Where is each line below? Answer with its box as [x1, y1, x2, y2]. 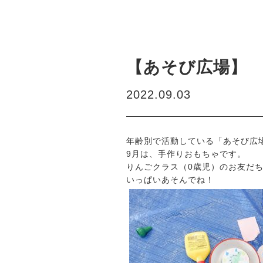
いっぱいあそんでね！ [126, 175, 214, 184]
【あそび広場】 [126, 58, 247, 76]
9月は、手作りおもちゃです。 [126, 149, 246, 159]
